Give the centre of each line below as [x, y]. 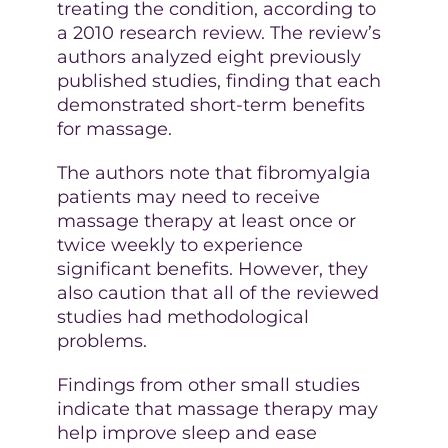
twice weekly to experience [179, 244]
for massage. [114, 128]
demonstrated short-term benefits [210, 104]
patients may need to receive [188, 196]
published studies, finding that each [218, 80]
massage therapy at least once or [206, 220]
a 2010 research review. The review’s [218, 32]
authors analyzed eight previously [208, 56]
